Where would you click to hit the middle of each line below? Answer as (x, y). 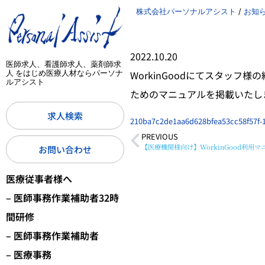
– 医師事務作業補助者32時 (62, 198)
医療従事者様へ (39, 179)
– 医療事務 (29, 255)
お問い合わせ (65, 150)
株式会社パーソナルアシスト (186, 11)
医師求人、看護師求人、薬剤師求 (64, 64)
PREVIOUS (160, 137)
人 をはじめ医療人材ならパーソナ (64, 73)
